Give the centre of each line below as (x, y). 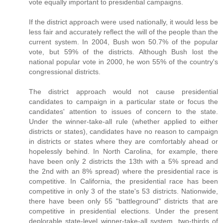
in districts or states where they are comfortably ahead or (123, 141)
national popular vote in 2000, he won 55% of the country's (123, 61)
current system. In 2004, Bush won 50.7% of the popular (123, 42)
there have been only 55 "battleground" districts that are (123, 201)
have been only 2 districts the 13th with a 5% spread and (123, 161)
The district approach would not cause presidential (123, 91)
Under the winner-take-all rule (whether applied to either (123, 121)
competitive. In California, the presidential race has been (123, 181)
